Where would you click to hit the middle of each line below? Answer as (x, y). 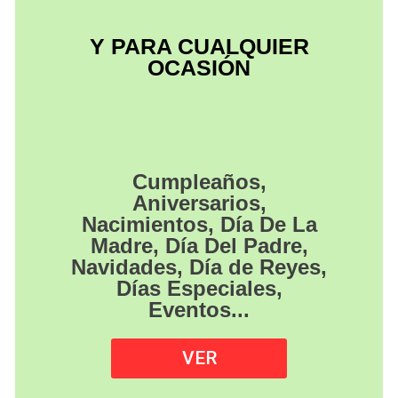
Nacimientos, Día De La (199, 225)
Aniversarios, (199, 203)
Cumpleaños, (199, 182)
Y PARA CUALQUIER (199, 47)
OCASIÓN (199, 68)
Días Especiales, (199, 289)
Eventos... (199, 310)
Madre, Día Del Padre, (199, 246)
